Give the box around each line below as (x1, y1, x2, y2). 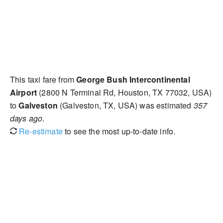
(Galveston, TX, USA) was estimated (57, 100, 194, 111)
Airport (10, 87, 37, 98)
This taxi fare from (10, 74, 77, 85)
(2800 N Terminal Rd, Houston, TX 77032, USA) (37, 87, 212, 98)
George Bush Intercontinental (76, 74, 190, 85)
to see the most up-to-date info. (62, 125, 176, 137)
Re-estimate (17, 125, 63, 137)
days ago (10, 112, 43, 124)
